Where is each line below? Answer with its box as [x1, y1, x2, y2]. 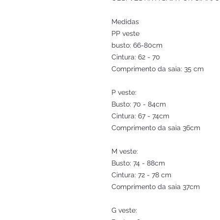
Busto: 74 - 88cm [111, 159, 165, 167]
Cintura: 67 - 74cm [111, 112, 169, 120]
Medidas [111, 18, 139, 26]
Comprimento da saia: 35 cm [111, 65, 204, 73]
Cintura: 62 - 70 [111, 53, 160, 61]
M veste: [111, 147, 138, 155]
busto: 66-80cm [111, 41, 163, 49]
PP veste [111, 29, 139, 37]
